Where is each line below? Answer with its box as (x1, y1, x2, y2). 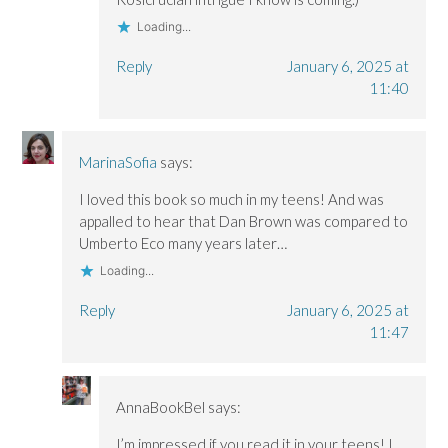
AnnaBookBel (115, 397, 205, 416)
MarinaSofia (79, 153, 158, 172)
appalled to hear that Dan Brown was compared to (79, 212, 409, 231)
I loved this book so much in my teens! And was (79, 190, 385, 209)
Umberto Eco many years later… (79, 234, 288, 253)
